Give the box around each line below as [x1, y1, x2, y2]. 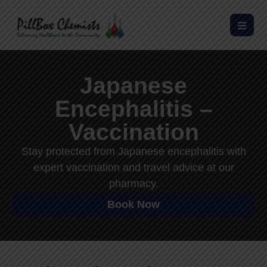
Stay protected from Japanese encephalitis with [21, 145, 246, 158]
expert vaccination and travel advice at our [33, 162, 234, 174]
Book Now [107, 198, 160, 211]
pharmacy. [108, 178, 159, 190]
